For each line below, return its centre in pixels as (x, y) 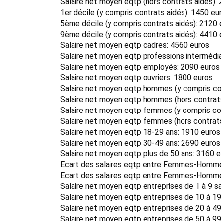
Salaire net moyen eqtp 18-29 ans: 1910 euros (140, 132)
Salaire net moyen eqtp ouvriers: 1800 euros (136, 78)
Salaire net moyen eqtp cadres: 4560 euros (135, 45)
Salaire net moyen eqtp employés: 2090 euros (140, 67)
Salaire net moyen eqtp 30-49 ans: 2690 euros (140, 143)
